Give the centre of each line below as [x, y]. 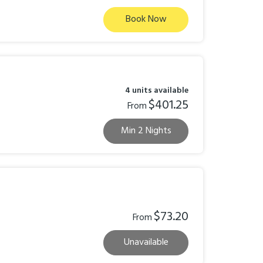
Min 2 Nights [146, 131]
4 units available [157, 91]
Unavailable [146, 242]
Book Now [146, 19]
